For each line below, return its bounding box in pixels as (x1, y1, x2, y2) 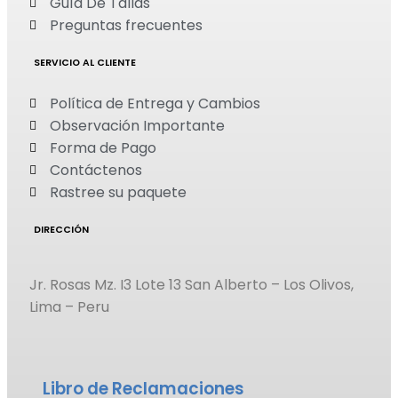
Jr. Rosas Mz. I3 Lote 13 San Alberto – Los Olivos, (29, 275, 354, 296)
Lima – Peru (29, 297, 109, 318)
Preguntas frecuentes (49, 15, 203, 36)
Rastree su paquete (49, 182, 187, 203)
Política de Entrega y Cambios (49, 93, 260, 115)
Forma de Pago (49, 138, 156, 159)
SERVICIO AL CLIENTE (34, 56, 136, 70)
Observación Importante (49, 115, 225, 137)
